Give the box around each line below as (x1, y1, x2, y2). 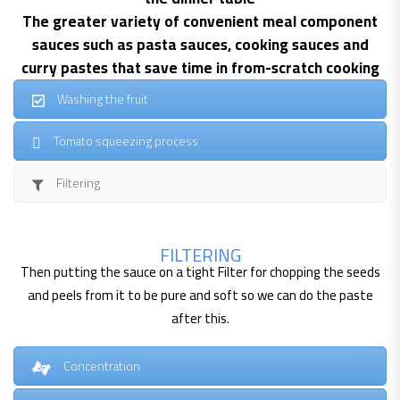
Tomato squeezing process (54, 129, 198, 154)
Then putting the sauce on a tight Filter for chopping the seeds (20, 259, 380, 286)
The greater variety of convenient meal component (22, 7, 378, 37)
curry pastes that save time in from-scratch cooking (21, 54, 379, 83)
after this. (171, 305, 229, 332)
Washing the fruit (57, 87, 148, 112)
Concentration (63, 354, 140, 379)
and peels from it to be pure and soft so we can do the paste (27, 282, 373, 309)
